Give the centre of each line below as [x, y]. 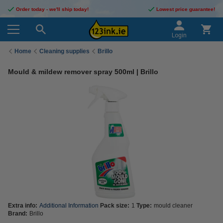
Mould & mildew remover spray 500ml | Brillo [83, 72]
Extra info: [23, 206]
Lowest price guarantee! [186, 9]
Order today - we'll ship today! [52, 9]
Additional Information [69, 206]
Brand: [18, 214]
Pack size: [115, 206]
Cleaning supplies [64, 51]
